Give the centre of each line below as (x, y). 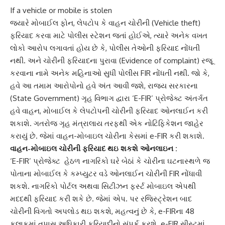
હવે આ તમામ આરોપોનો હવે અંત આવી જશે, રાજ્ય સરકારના (104, 85)
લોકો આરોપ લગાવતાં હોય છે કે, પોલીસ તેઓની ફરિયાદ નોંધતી (105, 48)
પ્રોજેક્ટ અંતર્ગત (181, 98)
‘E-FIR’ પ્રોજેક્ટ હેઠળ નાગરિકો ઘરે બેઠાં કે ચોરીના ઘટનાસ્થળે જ (110, 161)
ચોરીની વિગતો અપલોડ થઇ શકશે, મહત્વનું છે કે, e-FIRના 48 (102, 211)
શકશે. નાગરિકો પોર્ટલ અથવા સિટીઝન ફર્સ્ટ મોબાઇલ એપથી (103, 186)
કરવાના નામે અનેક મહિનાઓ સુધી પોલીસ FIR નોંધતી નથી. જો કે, (110, 73)
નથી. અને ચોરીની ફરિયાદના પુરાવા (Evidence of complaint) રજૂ (111, 60)
